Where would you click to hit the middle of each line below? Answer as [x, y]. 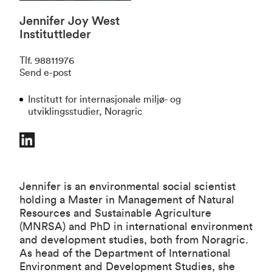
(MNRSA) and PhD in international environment [136, 227]
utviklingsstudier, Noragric [85, 112]
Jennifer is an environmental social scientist [127, 187]
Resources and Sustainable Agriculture [115, 213]
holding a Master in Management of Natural [127, 200]
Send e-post [46, 73]
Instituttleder [55, 35]
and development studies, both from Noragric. [134, 240]
